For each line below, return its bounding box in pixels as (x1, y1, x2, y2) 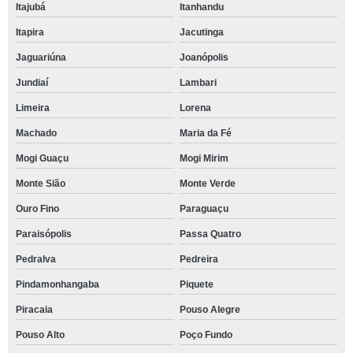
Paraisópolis (16, 229, 72, 240)
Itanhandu (179, 2, 224, 13)
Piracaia (16, 304, 53, 315)
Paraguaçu (179, 203, 229, 214)
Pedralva (16, 254, 56, 265)
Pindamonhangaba (16, 279, 99, 290)
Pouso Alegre (179, 304, 240, 315)
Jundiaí (16, 77, 48, 88)
